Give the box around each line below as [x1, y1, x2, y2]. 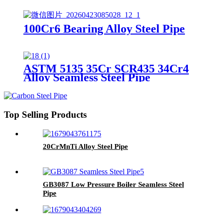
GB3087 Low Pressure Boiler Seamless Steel [43, 180, 184, 188]
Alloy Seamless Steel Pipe [23, 71, 150, 84]
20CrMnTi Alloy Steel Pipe [43, 142, 128, 150]
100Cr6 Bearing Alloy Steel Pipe [23, 22, 185, 36]
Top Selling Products [4, 109, 87, 120]
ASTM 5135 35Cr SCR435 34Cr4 [23, 62, 189, 75]
